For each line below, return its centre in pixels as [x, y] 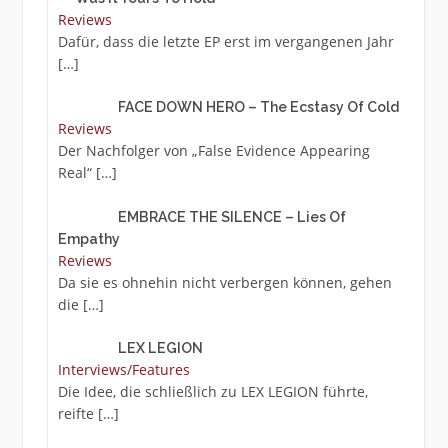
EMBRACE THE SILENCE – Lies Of [232, 216]
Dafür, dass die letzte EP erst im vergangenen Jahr [225, 42]
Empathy [88, 238]
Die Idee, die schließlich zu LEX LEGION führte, [212, 391]
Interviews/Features [123, 369]
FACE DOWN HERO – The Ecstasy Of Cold [259, 107]
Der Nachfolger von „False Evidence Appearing [213, 151]
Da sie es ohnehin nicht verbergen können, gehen [224, 282]
